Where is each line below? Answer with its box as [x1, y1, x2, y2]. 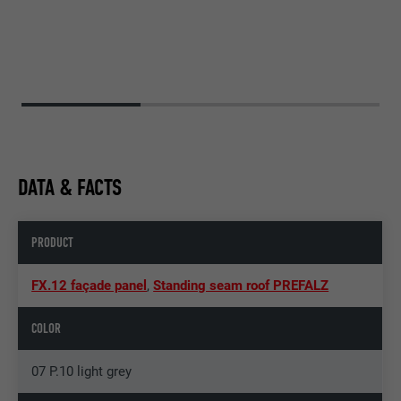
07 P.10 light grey [31, 363, 132, 380]
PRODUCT [31, 235, 74, 252]
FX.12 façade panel [31, 277, 148, 294]
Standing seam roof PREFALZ [153, 277, 329, 294]
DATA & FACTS [18, 174, 123, 202]
